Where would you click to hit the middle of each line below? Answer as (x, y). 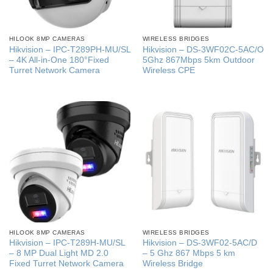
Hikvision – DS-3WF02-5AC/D (200, 243)
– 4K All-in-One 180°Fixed (59, 60)
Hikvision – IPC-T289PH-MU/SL (69, 49)
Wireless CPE (168, 70)
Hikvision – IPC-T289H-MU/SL (67, 243)
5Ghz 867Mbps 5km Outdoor (198, 60)
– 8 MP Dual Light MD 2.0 (58, 253)
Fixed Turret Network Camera (66, 264)
